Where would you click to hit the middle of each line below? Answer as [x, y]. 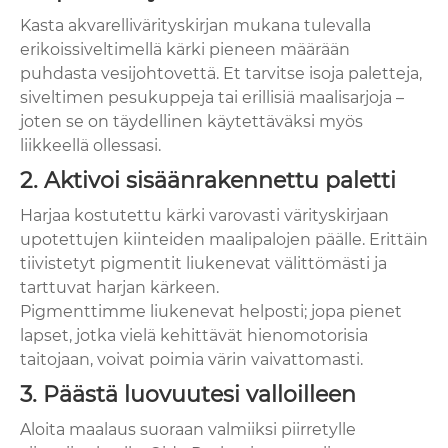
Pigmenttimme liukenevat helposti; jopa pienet [211, 312]
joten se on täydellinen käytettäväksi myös [191, 122]
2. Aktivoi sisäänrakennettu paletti [208, 181]
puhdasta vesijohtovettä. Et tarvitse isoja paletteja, [221, 74]
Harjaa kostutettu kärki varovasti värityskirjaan [204, 216]
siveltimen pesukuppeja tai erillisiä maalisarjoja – [212, 98]
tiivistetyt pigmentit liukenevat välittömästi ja [203, 264]
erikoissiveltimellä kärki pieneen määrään [185, 50]
